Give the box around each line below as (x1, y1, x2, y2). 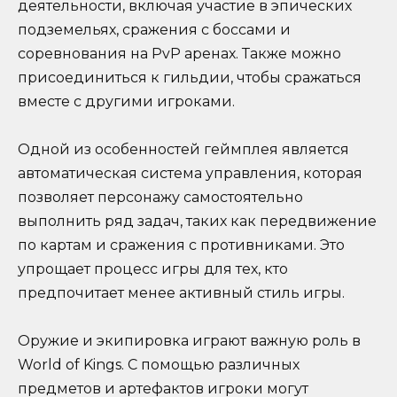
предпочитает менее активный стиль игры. (18, 284, 345, 302)
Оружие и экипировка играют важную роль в (18, 332, 361, 350)
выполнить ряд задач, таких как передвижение (18, 213, 377, 230)
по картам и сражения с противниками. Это (18, 237, 345, 254)
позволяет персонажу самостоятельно (18, 189, 303, 206)
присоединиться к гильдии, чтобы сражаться (18, 68, 362, 86)
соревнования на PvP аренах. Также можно (18, 44, 341, 62)
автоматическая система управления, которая (18, 165, 362, 183)
